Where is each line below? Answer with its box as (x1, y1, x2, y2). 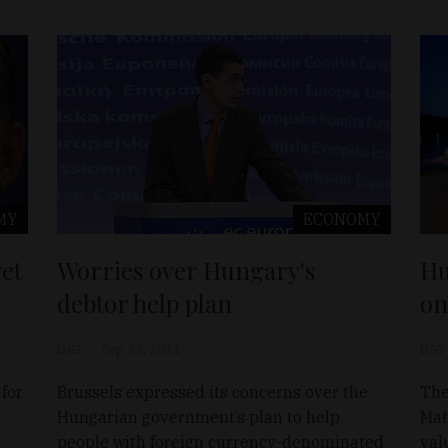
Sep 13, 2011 (102, 341, 182, 358)
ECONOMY (302, 209, 381, 229)
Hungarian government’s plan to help (57, 407, 341, 427)
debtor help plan (57, 287, 233, 319)
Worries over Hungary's (57, 254, 316, 286)
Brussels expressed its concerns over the (57, 382, 369, 402)
